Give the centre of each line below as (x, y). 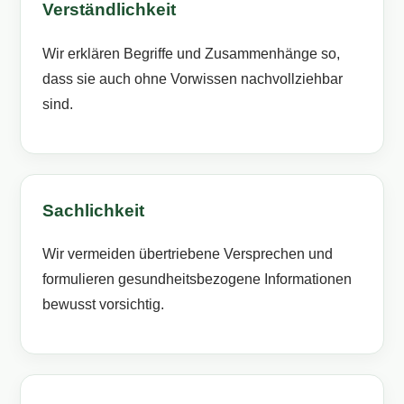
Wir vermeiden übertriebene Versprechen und (188, 254)
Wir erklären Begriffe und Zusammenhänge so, (192, 53)
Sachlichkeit (94, 210)
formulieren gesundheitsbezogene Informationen (197, 280)
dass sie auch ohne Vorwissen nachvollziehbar (193, 78)
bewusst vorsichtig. (104, 305)
